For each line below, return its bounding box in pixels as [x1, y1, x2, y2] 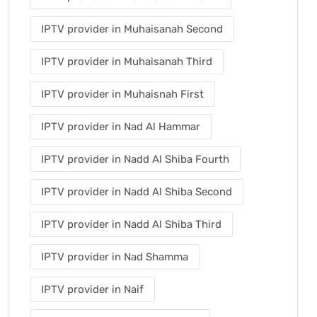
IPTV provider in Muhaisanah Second [41, 23, 223, 35]
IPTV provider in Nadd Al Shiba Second [41, 185, 232, 198]
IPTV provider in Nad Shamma [41, 250, 188, 263]
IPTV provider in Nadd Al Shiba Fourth [41, 153, 229, 166]
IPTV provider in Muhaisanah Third [41, 55, 212, 68]
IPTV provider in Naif [41, 283, 144, 296]
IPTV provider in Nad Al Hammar [41, 120, 200, 133]
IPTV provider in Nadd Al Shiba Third [41, 218, 221, 231]
